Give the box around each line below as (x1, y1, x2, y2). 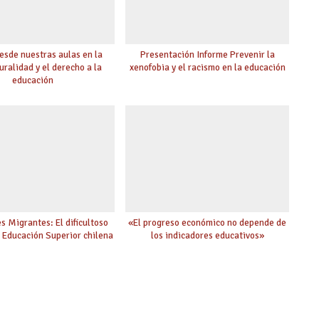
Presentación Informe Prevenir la (140, 48, 275, 61)
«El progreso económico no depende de (128, 216, 287, 229)
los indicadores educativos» (150, 229, 264, 242)
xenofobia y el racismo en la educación (129, 61, 286, 74)
